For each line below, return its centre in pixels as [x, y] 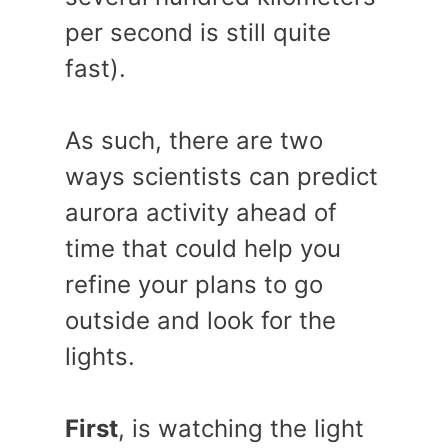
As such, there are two [194, 140]
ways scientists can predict [221, 176]
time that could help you [203, 248]
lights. [100, 356]
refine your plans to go [194, 284]
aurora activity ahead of [201, 212]
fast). [99, 68]
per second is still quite [198, 32]
